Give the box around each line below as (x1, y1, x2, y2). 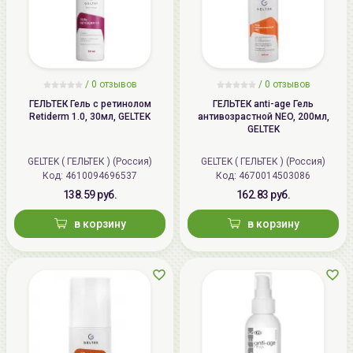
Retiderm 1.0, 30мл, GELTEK (29, 110, 150, 122)
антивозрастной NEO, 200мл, (197, 110, 329, 122)
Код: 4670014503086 (239, 169, 310, 181)
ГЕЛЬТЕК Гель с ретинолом (28, 98, 151, 110)
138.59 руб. (62, 188, 117, 201)
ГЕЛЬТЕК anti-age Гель (213, 98, 314, 110)
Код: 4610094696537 (65, 169, 137, 181)
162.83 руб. (236, 188, 291, 201)
